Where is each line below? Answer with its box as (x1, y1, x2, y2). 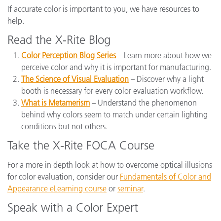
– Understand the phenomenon (90, 98, 197, 108)
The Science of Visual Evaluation (21, 74, 129, 84)
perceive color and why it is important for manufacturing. (21, 62, 211, 72)
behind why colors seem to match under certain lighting (21, 110, 208, 119)
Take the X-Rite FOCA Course (7, 138, 154, 152)
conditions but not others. (21, 121, 108, 131)
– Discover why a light (129, 74, 204, 84)
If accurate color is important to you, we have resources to (7, 4, 199, 14)
